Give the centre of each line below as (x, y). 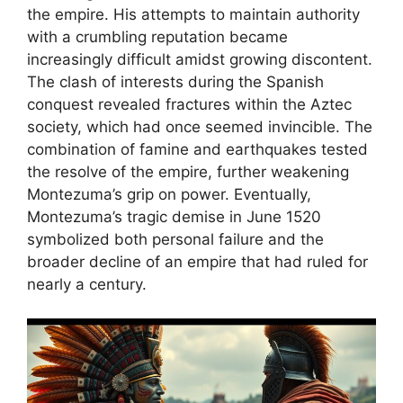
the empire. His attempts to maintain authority (193, 14)
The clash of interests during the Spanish (175, 81)
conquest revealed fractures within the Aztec (189, 104)
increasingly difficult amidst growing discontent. (200, 59)
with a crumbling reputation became (157, 36)
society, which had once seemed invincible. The (200, 126)
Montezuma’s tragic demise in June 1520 (174, 216)
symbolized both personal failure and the (175, 239)
